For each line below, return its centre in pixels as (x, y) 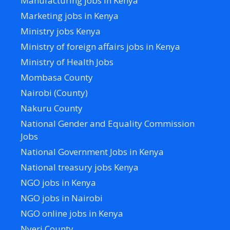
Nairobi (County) (54, 92)
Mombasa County (57, 77)
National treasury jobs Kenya (80, 167)
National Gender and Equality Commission (108, 123)
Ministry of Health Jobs (67, 62)
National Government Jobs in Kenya (92, 151)
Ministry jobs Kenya (61, 31)
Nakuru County (52, 108)
